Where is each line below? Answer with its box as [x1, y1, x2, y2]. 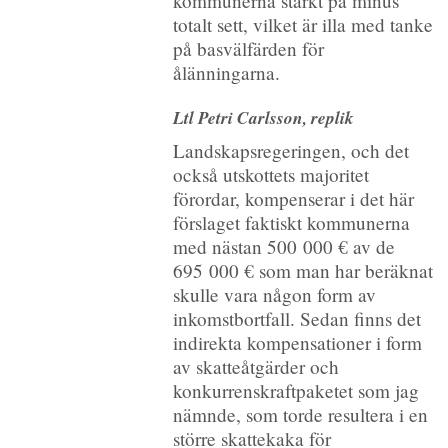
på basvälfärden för [172, 36, 324, 62]
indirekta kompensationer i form [172, 330, 422, 356]
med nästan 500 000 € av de [172, 234, 395, 260]
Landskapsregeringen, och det [172, 138, 409, 164]
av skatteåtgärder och [172, 354, 339, 380]
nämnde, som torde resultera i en [172, 402, 428, 428]
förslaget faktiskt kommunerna [172, 210, 410, 236]
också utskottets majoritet [172, 162, 369, 188]
